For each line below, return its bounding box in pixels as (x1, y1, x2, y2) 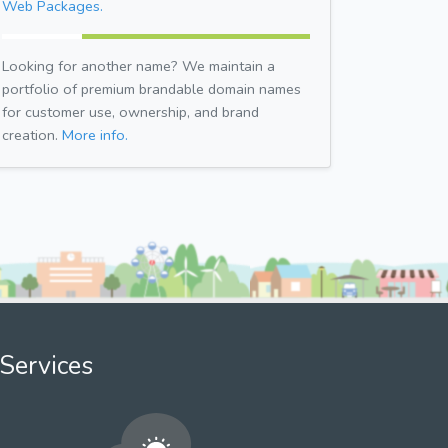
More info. (62, 124, 128, 145)
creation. (2, 124, 62, 145)
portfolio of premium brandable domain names (2, 78, 301, 99)
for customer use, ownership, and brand (2, 101, 259, 122)
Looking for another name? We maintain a (2, 55, 275, 76)
